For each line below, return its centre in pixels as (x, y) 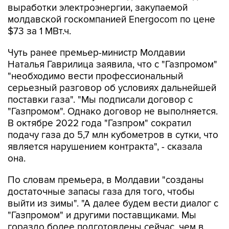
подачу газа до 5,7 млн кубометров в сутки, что (113, 135)
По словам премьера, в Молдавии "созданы (106, 180)
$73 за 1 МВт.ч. (39, 31)
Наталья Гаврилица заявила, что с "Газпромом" (112, 65)
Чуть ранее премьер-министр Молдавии (96, 53)
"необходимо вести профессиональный (95, 76)
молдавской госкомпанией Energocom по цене (111, 20)
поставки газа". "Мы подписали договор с (100, 100)
